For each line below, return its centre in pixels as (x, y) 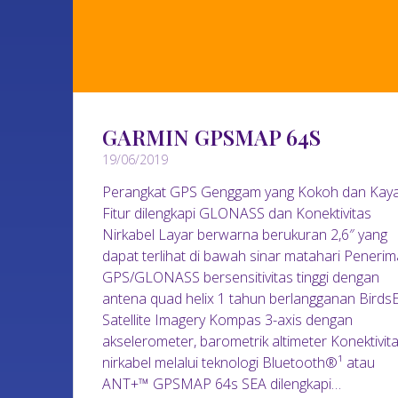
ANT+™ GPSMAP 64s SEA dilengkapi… (222, 383)
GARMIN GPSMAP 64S (212, 136)
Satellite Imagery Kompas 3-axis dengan (228, 319)
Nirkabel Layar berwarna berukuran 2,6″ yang (245, 234)
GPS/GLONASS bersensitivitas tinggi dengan (241, 277)
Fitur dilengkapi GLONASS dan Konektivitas (237, 213)
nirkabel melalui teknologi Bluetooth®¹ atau (239, 362)
